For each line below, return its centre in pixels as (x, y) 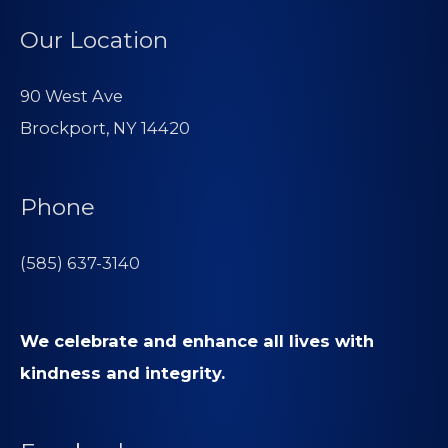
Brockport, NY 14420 (105, 127)
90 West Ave (71, 95)
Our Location (94, 40)
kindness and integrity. (122, 372)
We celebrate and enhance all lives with (197, 340)
